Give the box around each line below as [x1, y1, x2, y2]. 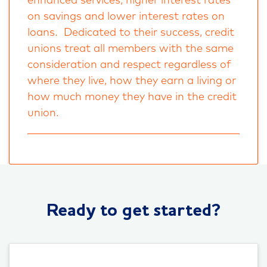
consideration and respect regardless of [27, 60, 231, 71]
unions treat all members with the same [27, 44, 234, 55]
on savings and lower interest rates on [27, 11, 225, 23]
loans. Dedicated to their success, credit [27, 27, 234, 39]
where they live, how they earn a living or [27, 76, 236, 87]
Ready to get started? [46, 202, 221, 221]
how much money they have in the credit [27, 92, 237, 103]
